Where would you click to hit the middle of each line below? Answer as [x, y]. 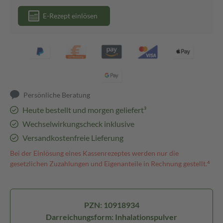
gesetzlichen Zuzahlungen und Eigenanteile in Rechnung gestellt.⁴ [110, 164]
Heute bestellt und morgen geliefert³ [84, 110]
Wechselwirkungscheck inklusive [78, 124]
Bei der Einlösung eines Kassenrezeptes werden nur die [94, 153]
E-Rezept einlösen [70, 16]
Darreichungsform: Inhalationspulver [111, 217]
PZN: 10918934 [111, 205]
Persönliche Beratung [57, 95]
